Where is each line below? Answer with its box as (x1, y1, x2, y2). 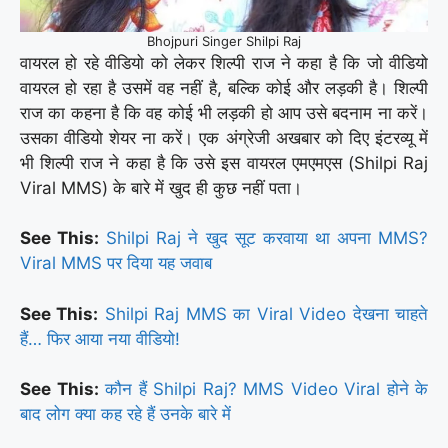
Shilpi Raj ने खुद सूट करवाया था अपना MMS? (106, 228, 429, 249)
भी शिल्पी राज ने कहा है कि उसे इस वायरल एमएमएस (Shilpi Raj (20, 152, 428, 173)
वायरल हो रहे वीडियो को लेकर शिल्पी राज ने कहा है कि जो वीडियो (20, 52, 428, 73)
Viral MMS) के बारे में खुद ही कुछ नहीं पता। (20, 177, 302, 198)
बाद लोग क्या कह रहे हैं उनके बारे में (20, 404, 231, 425)
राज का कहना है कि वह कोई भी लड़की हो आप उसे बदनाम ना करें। (20, 102, 428, 123)
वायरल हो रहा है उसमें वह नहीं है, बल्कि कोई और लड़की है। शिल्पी (20, 77, 428, 98)
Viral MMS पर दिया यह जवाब (20, 253, 212, 274)
